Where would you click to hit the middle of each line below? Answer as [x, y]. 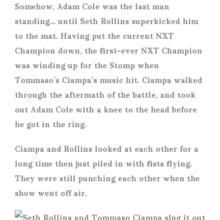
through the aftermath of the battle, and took [105, 94]
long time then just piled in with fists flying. [103, 163]
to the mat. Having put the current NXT [94, 35]
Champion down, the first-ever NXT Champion [109, 50]
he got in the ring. [51, 124]
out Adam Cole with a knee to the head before [106, 109]
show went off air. [51, 192]
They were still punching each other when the [107, 178]
